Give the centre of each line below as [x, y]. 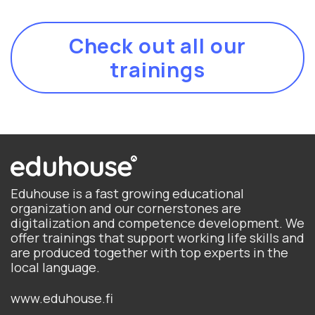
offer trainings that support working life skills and [157, 237]
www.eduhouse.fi [62, 298]
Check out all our [157, 45]
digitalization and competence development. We [157, 223]
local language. [55, 267]
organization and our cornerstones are [126, 208]
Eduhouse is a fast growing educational [127, 193]
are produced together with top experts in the [149, 252]
